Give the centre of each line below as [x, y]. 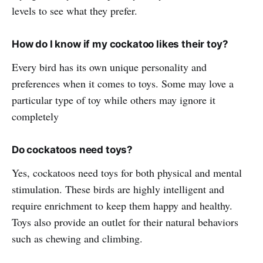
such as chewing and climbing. [77, 238]
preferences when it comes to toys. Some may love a [123, 83]
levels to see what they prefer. [75, 10]
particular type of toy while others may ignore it [114, 100]
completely [35, 116]
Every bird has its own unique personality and [109, 67]
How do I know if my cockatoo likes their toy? [120, 44]
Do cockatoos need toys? [73, 149]
